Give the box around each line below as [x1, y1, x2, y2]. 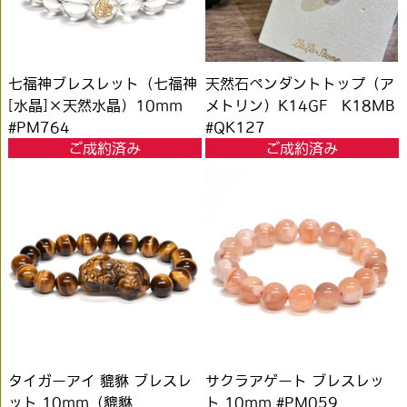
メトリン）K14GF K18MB [205, 98, 395, 114]
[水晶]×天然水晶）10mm [8, 98, 184, 114]
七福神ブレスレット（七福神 [8, 76, 198, 92]
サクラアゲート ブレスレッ [205, 372, 385, 388]
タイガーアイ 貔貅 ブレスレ [8, 372, 193, 388]
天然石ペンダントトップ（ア [205, 76, 395, 92]
